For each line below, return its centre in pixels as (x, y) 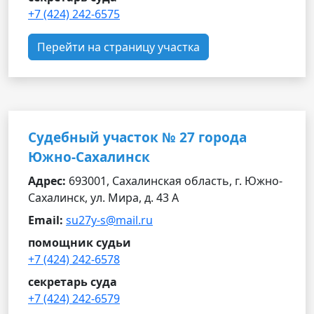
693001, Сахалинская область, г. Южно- (174, 181)
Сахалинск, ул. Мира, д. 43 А (103, 198)
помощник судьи (80, 243)
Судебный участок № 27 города (137, 137)
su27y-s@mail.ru (109, 220)
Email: (46, 220)
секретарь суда (73, 282)
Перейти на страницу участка (118, 47)
